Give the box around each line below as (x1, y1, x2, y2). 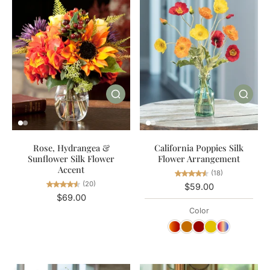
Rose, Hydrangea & (33, 142, 110, 154)
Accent (58, 163, 84, 176)
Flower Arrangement (158, 152, 240, 165)
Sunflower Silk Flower (28, 152, 115, 165)
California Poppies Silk (154, 141, 243, 154)
